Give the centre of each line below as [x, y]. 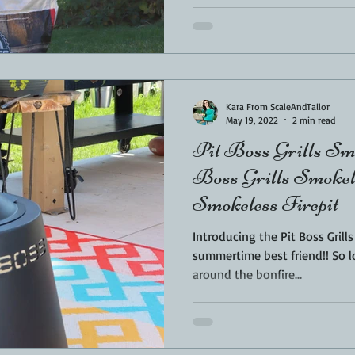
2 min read [314, 120]
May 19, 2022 [252, 120]
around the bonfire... [247, 274]
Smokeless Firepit [265, 203]
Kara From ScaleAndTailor [278, 106]
